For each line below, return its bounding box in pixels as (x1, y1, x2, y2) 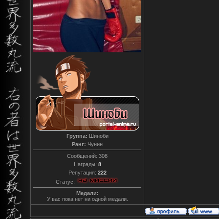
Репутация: (68, 169, 98, 175)
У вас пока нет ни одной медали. (46, 196, 128, 202)
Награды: (73, 161, 98, 167)
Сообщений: (67, 153, 99, 159)
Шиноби (87, 132, 109, 139)
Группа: (66, 132, 88, 139)
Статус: (56, 178, 76, 185)
